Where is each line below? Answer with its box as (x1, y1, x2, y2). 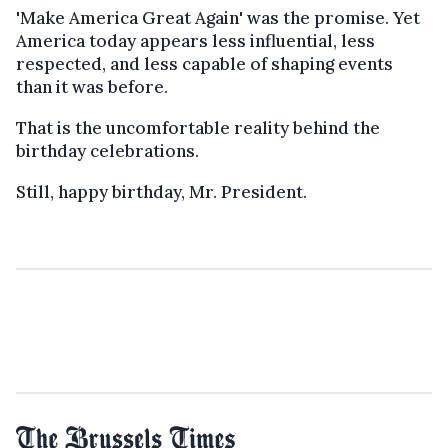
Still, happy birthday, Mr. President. (16, 180, 307, 203)
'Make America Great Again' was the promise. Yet (16, 6, 420, 29)
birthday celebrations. (16, 139, 199, 162)
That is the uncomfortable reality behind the (16, 116, 380, 139)
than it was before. (16, 75, 168, 98)
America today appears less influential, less (16, 29, 375, 52)
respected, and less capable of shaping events (16, 52, 393, 75)
